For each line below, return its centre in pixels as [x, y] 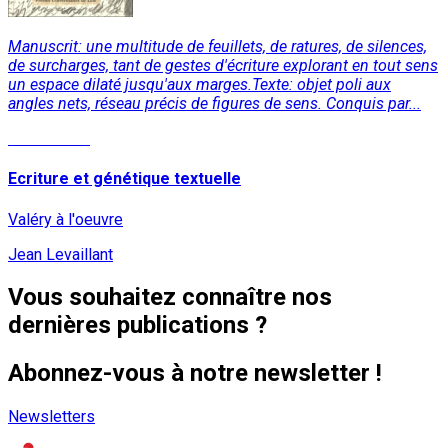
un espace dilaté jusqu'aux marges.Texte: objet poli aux [199, 84]
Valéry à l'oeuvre [65, 219]
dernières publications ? [137, 325]
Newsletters [51, 417]
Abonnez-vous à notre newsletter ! [195, 373]
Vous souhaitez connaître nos [170, 297]
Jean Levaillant [60, 254]
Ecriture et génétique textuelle [124, 179]
